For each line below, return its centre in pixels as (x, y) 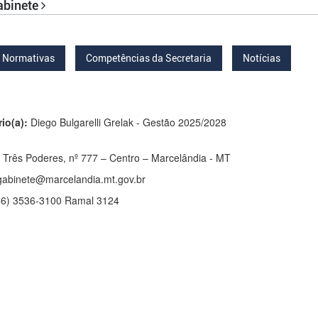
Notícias (262, 58)
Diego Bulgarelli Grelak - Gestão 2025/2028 (127, 122)
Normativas (28, 58)
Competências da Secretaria (149, 58)
